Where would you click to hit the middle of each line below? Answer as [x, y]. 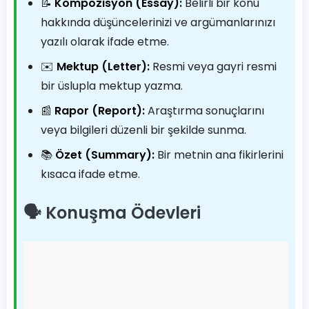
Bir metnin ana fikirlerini [219, 155]
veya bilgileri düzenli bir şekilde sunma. [143, 130]
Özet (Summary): [105, 155]
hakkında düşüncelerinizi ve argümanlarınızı [158, 22]
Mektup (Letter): [103, 67]
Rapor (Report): [100, 111]
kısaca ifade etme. [90, 174]
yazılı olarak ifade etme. [105, 42]
